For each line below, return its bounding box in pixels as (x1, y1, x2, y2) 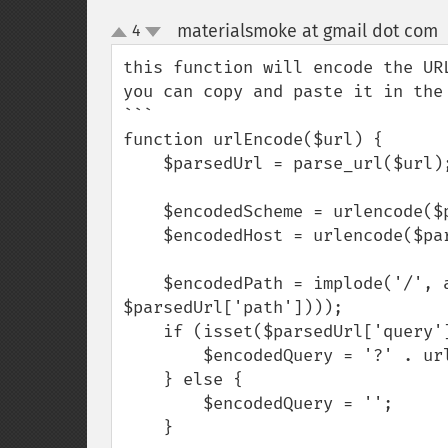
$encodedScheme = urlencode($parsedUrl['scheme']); (123, 201, 163, 222)
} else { (123, 369, 163, 390)
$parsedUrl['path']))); (123, 297, 343, 318)
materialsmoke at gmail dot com (176, 20, 438, 42)
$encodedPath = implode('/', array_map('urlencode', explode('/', (123, 273, 163, 294)
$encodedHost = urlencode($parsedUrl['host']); (123, 225, 163, 246)
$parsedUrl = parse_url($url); (123, 153, 163, 174)
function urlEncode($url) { (123, 129, 383, 150)
